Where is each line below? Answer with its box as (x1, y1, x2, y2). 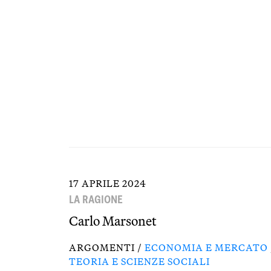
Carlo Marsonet (69, 212, 157, 229)
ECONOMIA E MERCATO (145, 241, 268, 253)
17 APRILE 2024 (69, 177, 146, 189)
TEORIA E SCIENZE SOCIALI (69, 255, 210, 267)
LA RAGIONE (69, 191, 123, 207)
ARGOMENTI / (69, 241, 145, 253)
